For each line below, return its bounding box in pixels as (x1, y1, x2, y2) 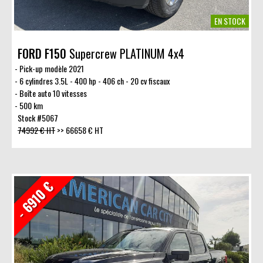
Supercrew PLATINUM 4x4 (66, 44, 184, 62)
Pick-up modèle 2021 (19, 62, 84, 75)
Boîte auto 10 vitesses (19, 86, 87, 99)
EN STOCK (214, 14, 245, 27)
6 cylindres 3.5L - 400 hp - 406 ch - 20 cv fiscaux (19, 74, 170, 87)
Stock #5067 (18, 111, 58, 124)
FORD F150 (18, 44, 66, 62)
